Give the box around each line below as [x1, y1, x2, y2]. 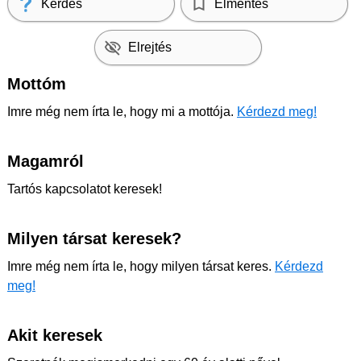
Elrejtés [127, 40, 172, 55]
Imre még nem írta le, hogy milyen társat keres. [7, 259, 275, 274]
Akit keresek [7, 326, 102, 345]
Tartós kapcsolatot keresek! [7, 182, 162, 197]
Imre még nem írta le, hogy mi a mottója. [7, 105, 237, 119]
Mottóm [7, 75, 66, 93]
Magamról [7, 152, 84, 171]
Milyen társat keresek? [7, 230, 181, 248]
